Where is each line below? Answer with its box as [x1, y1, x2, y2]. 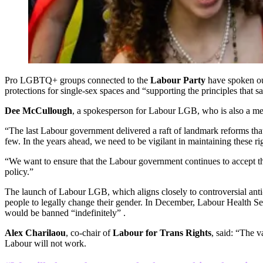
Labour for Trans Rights [113, 228, 211, 238]
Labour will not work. [5, 238, 86, 249]
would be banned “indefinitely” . [5, 208, 126, 218]
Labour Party [150, 75, 205, 86]
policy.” [5, 167, 33, 177]
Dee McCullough [5, 106, 72, 116]
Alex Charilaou [5, 228, 66, 238]
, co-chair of [66, 228, 113, 238]
